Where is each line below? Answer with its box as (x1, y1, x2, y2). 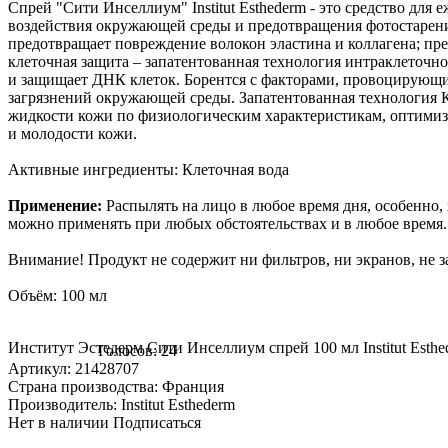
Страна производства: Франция (8, 377, 224, 395)
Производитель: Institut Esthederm (8, 395, 235, 413)
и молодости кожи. (8, 124, 137, 142)
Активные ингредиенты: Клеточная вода (8, 160, 289, 178)
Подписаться (113, 413, 201, 431)
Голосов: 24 (98, 341, 177, 359)
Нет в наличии (8, 413, 113, 431)
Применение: (8, 196, 102, 214)
